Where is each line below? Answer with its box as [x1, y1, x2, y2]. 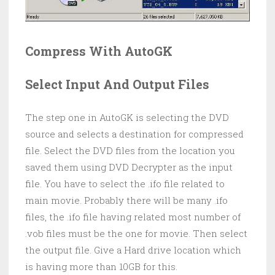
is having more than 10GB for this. [25, 260, 177, 273]
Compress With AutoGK [25, 43, 172, 59]
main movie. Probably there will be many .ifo [25, 194, 228, 206]
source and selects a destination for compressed [25, 128, 244, 140]
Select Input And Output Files [25, 76, 209, 92]
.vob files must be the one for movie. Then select [25, 227, 247, 239]
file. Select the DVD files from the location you [25, 144, 235, 157]
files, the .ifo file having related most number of [25, 211, 241, 223]
